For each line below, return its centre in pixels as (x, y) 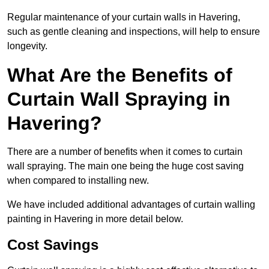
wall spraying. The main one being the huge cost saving (125, 166)
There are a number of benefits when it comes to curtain (125, 152)
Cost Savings (53, 245)
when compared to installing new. (78, 181)
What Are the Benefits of (120, 75)
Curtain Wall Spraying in (119, 99)
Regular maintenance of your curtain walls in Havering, (124, 17)
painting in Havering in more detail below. (95, 219)
